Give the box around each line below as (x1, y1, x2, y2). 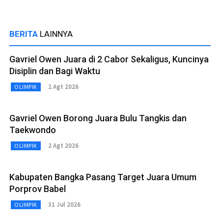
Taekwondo (9, 124, 56, 135)
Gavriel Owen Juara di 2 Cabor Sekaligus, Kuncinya (9, 54, 209, 64)
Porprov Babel (9, 183, 66, 194)
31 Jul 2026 (48, 200, 81, 209)
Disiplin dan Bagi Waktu (9, 65, 100, 76)
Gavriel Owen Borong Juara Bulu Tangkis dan (9, 112, 187, 123)
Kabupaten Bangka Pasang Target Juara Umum (9, 171, 196, 182)
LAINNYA (40, 28, 73, 39)
